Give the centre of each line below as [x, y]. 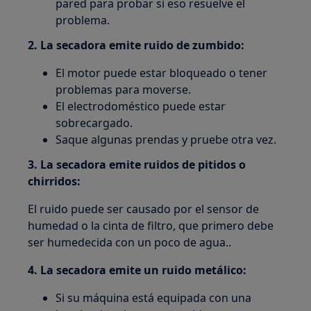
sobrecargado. [94, 123]
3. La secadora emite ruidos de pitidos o [137, 164]
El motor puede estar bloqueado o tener [162, 73]
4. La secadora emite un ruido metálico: [137, 270]
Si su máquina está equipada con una [154, 297]
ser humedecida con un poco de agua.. [130, 242]
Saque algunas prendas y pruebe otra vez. [166, 139]
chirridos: [54, 181]
